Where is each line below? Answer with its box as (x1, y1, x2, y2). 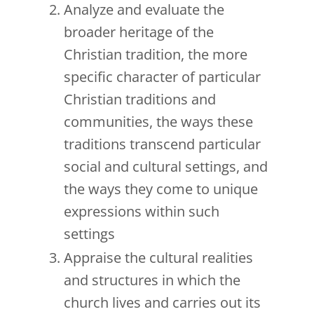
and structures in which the (64, 271, 240, 290)
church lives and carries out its (64, 293, 261, 313)
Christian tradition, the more (64, 45, 247, 64)
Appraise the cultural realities (64, 248, 253, 268)
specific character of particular (64, 67, 261, 87)
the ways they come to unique (64, 179, 258, 199)
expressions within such (64, 202, 219, 221)
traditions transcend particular (64, 135, 261, 154)
